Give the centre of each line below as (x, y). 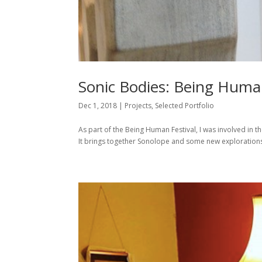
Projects (138, 106)
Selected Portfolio (185, 106)
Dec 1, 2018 (98, 106)
